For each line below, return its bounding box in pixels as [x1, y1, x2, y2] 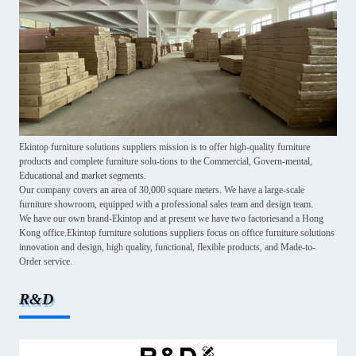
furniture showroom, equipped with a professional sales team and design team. [19, 198, 313, 210]
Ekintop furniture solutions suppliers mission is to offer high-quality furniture [19, 141, 310, 153]
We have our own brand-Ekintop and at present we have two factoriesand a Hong [19, 212, 323, 224]
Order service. [19, 255, 72, 267]
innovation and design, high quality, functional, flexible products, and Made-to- [19, 241, 315, 253]
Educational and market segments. [19, 169, 146, 181]
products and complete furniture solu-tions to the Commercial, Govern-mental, [19, 155, 312, 167]
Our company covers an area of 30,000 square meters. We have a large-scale [19, 184, 304, 195]
